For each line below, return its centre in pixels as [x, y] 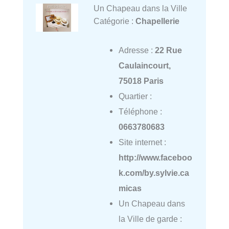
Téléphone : [140, 111]
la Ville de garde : [150, 219]
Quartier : [135, 96]
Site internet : [142, 142]
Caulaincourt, [144, 65]
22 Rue [168, 50]
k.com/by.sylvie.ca [154, 173]
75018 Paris [141, 81]
